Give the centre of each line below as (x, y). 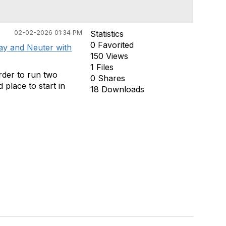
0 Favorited (112, 45)
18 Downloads (117, 89)
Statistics (107, 34)
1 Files (102, 67)
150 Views (109, 56)
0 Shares (107, 78)
